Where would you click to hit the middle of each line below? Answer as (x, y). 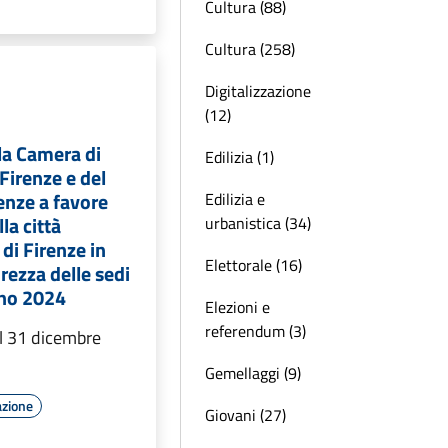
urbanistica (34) (258, 223)
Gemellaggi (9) (253, 373)
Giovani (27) (245, 415)
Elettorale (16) (253, 265)
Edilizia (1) (239, 157)
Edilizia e (235, 199)
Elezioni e (237, 307)
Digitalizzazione (258, 91)
